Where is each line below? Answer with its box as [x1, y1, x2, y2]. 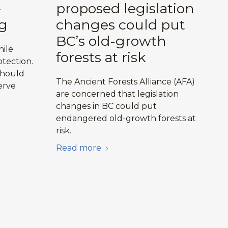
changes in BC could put [55, 101, 157, 111]
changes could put [55, 16, 185, 33]
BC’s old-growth [55, 32, 166, 49]
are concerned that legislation [55, 89, 179, 99]
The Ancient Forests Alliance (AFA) [55, 76, 195, 87]
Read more [55, 142, 101, 153]
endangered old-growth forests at [55, 113, 196, 123]
